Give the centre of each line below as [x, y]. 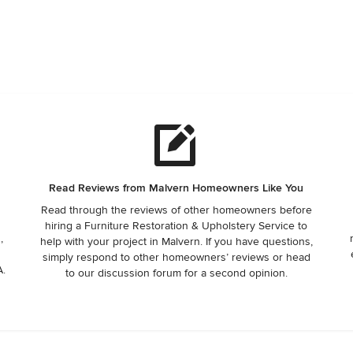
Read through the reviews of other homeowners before [176, 210]
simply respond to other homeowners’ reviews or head [176, 257]
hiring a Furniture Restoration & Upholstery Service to [176, 226]
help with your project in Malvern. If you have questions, [176, 242]
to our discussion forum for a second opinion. [176, 273]
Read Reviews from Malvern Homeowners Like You [176, 188]
